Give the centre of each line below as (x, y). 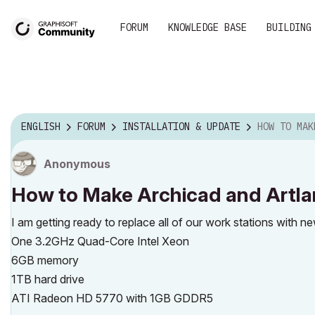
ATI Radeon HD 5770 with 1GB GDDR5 (112, 298)
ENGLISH (41, 127)
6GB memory (45, 260)
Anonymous (77, 164)
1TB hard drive (48, 279)
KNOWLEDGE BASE (207, 27)
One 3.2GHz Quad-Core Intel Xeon (100, 241)
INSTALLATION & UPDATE (181, 127)
